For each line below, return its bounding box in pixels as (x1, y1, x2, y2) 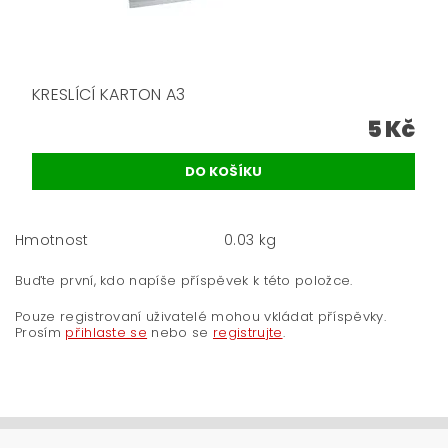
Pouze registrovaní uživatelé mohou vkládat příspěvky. (15, 307, 386, 327)
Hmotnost (15, 230, 89, 251)
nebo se (147, 323, 213, 343)
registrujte (212, 323, 283, 343)
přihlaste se (65, 323, 148, 343)
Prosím (15, 323, 66, 343)
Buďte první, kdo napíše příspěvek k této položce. (15, 271, 353, 291)
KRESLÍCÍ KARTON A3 (32, 83, 186, 107)
